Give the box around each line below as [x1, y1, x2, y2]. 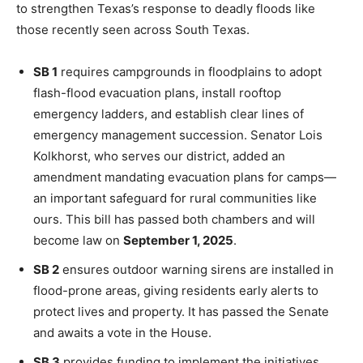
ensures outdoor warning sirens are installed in [59, 262, 334, 277]
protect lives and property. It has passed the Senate [33, 304, 329, 319]
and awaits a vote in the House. [33, 325, 211, 340]
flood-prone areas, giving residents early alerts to [33, 283, 318, 298]
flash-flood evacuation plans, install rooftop [33, 85, 281, 100]
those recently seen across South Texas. [16, 22, 250, 37]
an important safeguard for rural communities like [33, 190, 317, 206]
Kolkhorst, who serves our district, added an [33, 148, 285, 164]
